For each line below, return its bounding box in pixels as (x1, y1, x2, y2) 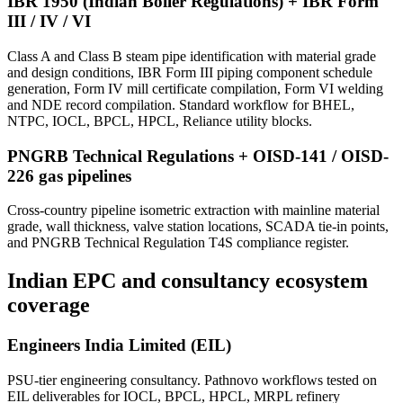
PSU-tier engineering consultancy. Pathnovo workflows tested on (7, 372, 377, 388)
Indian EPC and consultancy (7, 269, 270, 293)
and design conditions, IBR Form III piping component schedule (7, 64, 372, 80)
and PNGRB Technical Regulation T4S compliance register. (7, 235, 349, 251)
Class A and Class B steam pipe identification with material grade (7, 48, 376, 64)
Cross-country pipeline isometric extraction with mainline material (7, 202, 380, 219)
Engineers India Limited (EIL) (7, 336, 231, 355)
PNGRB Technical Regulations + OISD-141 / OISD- (7, 146, 389, 166)
